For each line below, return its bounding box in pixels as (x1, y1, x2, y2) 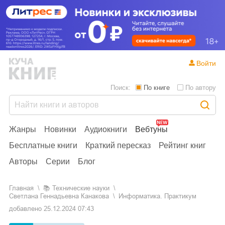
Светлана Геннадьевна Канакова (9, 192, 109, 200)
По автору (185, 83, 216, 91)
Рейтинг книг (159, 141, 206, 150)
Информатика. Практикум (119, 192, 196, 200)
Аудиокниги (84, 125, 127, 134)
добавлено (9, 204, 44, 212)
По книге (144, 83, 170, 91)
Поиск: (110, 83, 131, 91)
